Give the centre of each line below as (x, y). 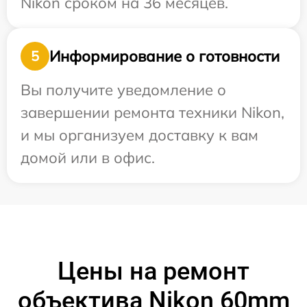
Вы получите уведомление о (123, 90)
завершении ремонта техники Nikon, (152, 112)
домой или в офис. (88, 158)
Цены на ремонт (153, 271)
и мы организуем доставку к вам (139, 135)
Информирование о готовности (164, 56)
